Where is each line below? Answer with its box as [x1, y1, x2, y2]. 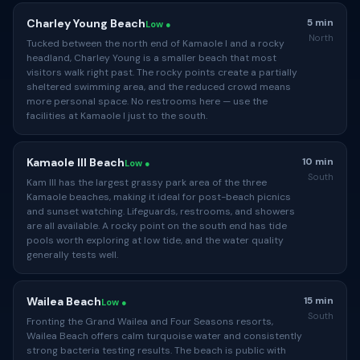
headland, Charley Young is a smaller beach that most [27, 51, 276, 64]
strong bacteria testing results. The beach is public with [27, 344, 286, 357]
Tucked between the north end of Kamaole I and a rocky [27, 37, 284, 50]
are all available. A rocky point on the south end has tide [27, 219, 287, 232]
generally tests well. [27, 248, 118, 261]
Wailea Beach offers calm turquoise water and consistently [27, 329, 302, 342]
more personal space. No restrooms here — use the [27, 95, 268, 108]
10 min [302, 155, 333, 168]
